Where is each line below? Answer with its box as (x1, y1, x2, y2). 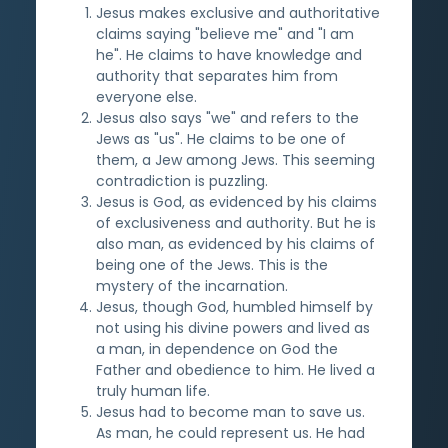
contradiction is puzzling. (96, 170, 268, 191)
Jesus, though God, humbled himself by (96, 296, 373, 317)
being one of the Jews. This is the (96, 254, 328, 275)
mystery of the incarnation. (96, 275, 288, 296)
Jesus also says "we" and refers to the (96, 107, 359, 128)
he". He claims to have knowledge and (96, 44, 362, 65)
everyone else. (96, 86, 197, 107)
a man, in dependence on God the (96, 338, 338, 359)
